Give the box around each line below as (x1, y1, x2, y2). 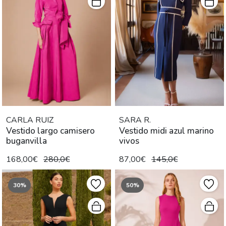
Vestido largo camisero (6, 125, 95, 137)
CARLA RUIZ (6, 114, 53, 126)
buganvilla (6, 135, 47, 147)
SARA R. (119, 114, 151, 126)
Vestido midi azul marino (119, 125, 214, 137)
